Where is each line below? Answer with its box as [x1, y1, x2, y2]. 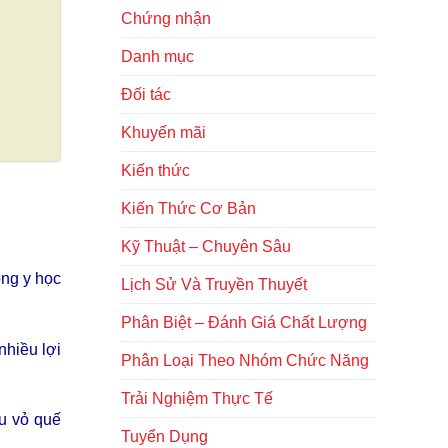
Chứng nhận [121, 10, 211, 27]
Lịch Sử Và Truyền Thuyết [121, 276, 307, 293]
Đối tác [121, 86, 171, 103]
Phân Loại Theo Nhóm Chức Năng [121, 352, 369, 369]
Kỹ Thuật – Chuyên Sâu [121, 238, 291, 255]
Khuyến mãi [121, 124, 206, 141]
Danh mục [121, 48, 194, 65]
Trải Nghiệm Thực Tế [121, 390, 273, 407]
